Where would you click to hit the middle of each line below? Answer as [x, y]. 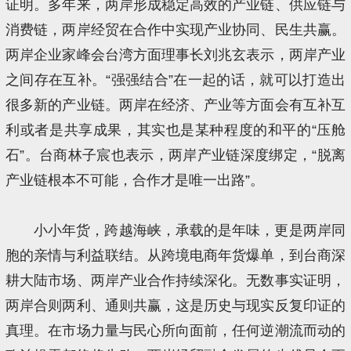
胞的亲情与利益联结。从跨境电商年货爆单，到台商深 [175, 255]
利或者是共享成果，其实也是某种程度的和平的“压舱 [175, 130]
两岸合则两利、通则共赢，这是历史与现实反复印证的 [175, 305]
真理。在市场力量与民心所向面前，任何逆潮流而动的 [175, 330]
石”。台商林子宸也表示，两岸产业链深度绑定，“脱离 [175, 155]
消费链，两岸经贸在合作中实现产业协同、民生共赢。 [175, 29]
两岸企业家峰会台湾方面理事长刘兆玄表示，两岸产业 [175, 54]
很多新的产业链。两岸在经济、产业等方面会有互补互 [175, 105]
